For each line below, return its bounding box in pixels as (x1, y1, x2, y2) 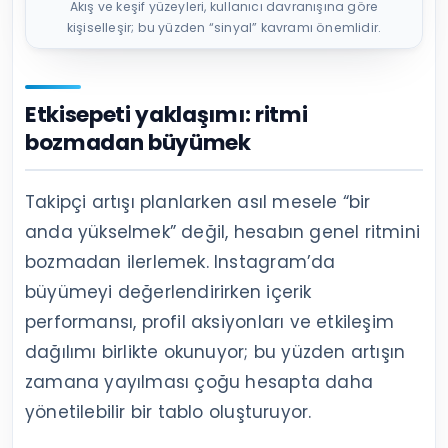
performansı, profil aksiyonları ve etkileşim (25, 310, 394, 335)
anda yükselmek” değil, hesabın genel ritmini (25, 220, 420, 245)
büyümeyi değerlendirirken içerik (25, 280, 312, 305)
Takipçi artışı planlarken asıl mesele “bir (25, 190, 371, 215)
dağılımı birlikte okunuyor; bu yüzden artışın (25, 340, 406, 365)
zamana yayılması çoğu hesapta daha (25, 370, 373, 395)
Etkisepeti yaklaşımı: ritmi (25, 99, 308, 131)
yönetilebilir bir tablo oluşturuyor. (25, 400, 312, 425)
